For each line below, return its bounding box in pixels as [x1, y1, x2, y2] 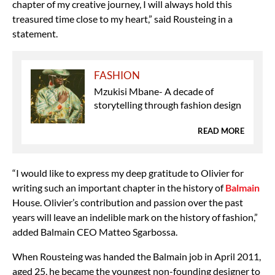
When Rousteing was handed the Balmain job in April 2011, [12, 250, 261, 262]
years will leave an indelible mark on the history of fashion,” [12, 211, 258, 223]
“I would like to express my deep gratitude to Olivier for [12, 166, 244, 179]
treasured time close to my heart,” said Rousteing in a [12, 12, 233, 25]
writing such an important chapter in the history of [12, 181, 225, 193]
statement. [12, 27, 58, 39]
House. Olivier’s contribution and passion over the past [12, 196, 243, 208]
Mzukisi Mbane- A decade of [94, 85, 214, 97]
